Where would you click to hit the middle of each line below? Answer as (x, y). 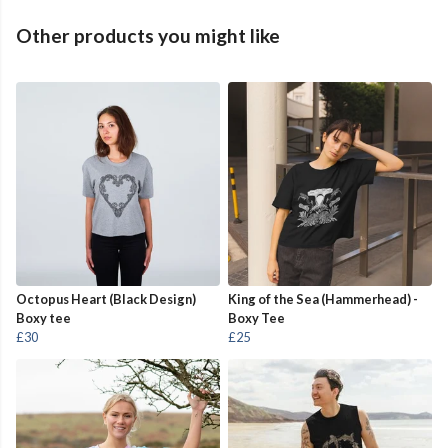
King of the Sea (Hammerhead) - (323, 299)
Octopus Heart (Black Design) (106, 299)
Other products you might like (148, 36)
